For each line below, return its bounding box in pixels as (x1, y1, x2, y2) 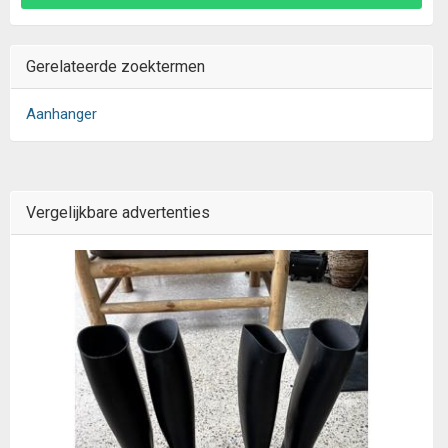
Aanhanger (26, 105, 97, 123)
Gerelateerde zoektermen (26, 57, 205, 76)
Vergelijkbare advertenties (26, 203, 210, 222)
